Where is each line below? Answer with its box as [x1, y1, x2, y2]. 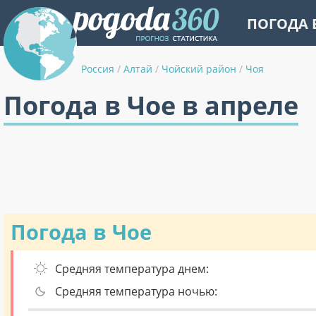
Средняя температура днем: [55, 261, 209, 276]
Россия [81, 62, 114, 75]
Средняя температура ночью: [55, 284, 217, 299]
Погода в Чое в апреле [4, 88, 298, 123]
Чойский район [162, 62, 236, 75]
